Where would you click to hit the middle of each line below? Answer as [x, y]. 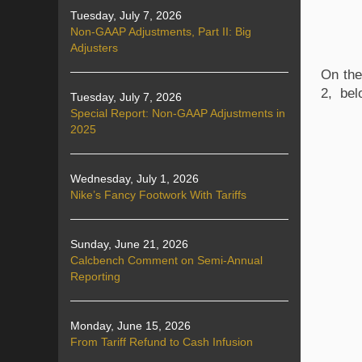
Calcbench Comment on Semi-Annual [166, 260]
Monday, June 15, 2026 [130, 326]
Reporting [95, 276]
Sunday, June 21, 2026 [129, 244]
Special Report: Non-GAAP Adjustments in [178, 113]
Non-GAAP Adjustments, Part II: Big [161, 32]
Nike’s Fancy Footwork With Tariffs [158, 195]
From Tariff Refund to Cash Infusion [162, 342]
